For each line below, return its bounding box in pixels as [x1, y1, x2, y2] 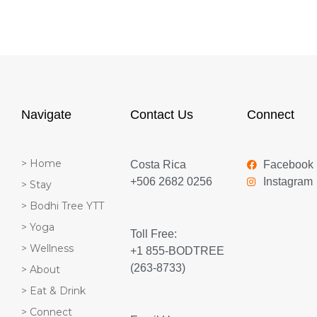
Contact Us [130, 107, 193, 122]
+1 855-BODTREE [130, 244, 224, 257]
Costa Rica [130, 158, 186, 171]
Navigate [21, 107, 71, 122]
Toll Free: [130, 227, 177, 240]
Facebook [263, 158, 313, 171]
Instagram [263, 175, 313, 188]
